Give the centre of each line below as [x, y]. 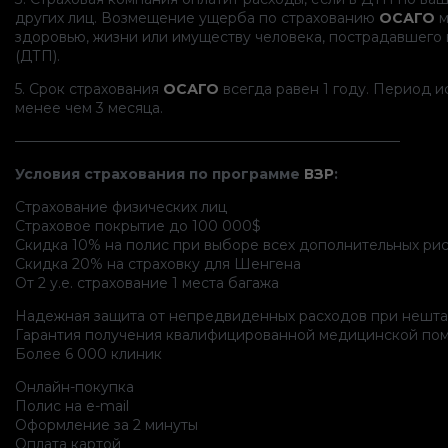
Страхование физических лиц [121, 206]
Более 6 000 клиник [88, 353]
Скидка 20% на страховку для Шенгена [158, 263]
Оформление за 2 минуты [106, 424]
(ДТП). [37, 55]
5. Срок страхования [89, 88]
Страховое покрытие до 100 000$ [138, 225]
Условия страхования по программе [157, 173]
